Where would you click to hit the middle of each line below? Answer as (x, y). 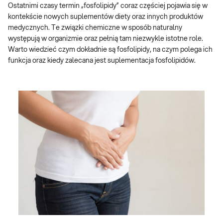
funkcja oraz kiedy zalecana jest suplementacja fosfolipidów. (102, 61)
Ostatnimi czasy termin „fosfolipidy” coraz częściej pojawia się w (108, 6)
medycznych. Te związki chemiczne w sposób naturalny (95, 28)
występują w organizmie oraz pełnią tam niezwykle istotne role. (106, 39)
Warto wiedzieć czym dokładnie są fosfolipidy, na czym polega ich (110, 50)
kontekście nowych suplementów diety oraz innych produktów (106, 17)
